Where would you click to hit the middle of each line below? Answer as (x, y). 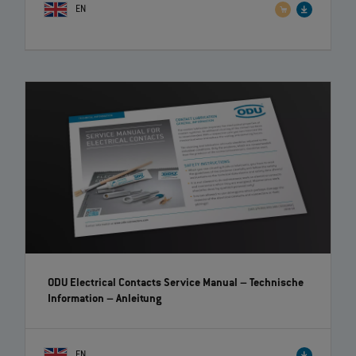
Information (76, 299)
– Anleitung (133, 299)
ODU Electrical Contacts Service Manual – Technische (176, 283)
